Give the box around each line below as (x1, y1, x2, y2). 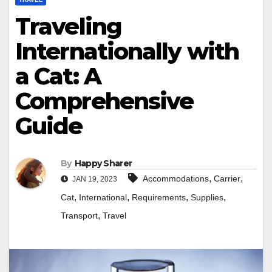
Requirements (132, 192, 186, 203)
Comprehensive (15, 87, 194, 115)
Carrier (214, 174, 240, 184)
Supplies (191, 192, 223, 203)
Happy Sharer (74, 158, 132, 169)
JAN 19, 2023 (70, 175, 117, 184)
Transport (61, 211, 98, 221)
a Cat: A (15, 62, 101, 90)
